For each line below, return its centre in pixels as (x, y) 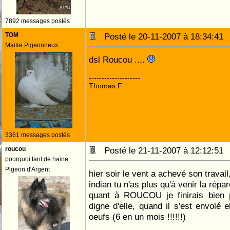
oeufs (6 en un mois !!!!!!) (137, 217)
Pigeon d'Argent (27, 169)
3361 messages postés (37, 135)
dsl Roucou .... (118, 60)
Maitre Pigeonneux (32, 45)
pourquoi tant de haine (37, 159)
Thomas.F (106, 86)
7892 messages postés (37, 21)
